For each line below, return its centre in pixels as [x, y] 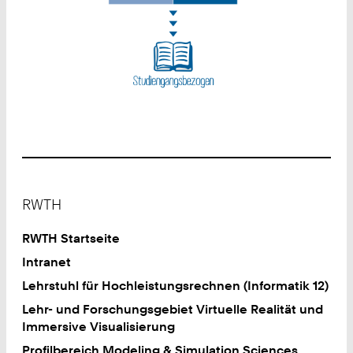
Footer [42, 192]
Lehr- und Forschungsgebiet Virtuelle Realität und [173, 309]
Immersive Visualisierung [99, 327]
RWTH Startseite [71, 238]
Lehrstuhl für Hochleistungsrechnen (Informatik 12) [176, 286]
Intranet [47, 261]
